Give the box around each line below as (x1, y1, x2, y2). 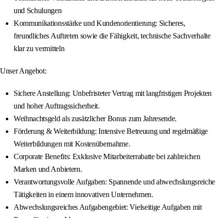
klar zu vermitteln (14, 44, 65, 53)
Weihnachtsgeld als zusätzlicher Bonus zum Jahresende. (14, 114, 177, 123)
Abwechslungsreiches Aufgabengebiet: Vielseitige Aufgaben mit (14, 203, 202, 212)
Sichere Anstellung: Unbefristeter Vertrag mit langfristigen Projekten (14, 89, 212, 98)
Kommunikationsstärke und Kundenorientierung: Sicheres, (14, 19, 185, 28)
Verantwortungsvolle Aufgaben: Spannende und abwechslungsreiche (14, 178, 216, 186)
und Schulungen (14, 6, 62, 15)
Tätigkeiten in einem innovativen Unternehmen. (14, 190, 153, 199)
